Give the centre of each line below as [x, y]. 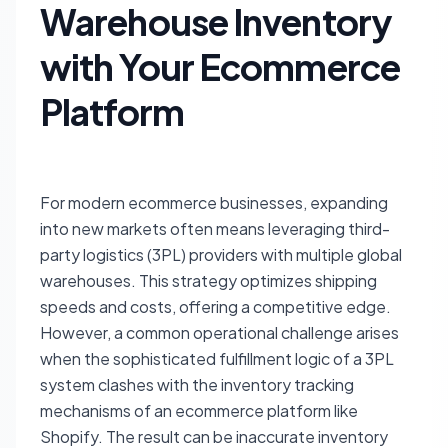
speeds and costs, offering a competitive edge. [215, 306]
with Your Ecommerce [220, 66]
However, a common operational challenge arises [219, 332]
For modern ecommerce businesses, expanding [214, 202]
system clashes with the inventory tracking [197, 384]
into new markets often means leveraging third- [215, 228]
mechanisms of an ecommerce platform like [199, 410]
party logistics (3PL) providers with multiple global [221, 254]
